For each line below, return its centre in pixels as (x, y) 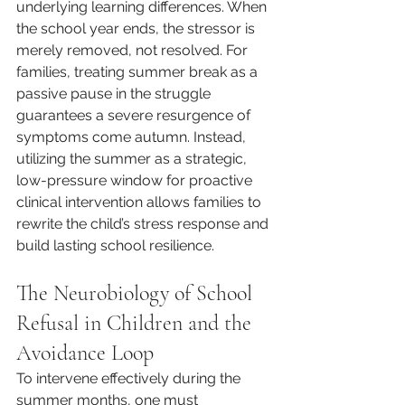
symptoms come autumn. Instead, (133, 137)
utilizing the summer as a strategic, (133, 158)
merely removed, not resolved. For (134, 50)
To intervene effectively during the (130, 378)
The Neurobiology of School (137, 293)
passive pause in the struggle (115, 93)
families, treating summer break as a (139, 71)
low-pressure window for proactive (136, 180)
